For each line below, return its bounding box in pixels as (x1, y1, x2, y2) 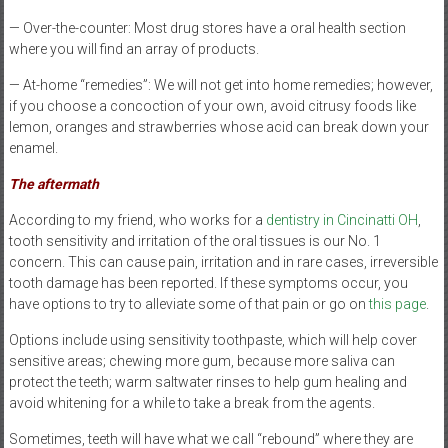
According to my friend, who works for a (8, 211, 266, 228)
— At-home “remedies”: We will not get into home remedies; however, (8, 76, 433, 93)
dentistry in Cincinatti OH (265, 211, 418, 228)
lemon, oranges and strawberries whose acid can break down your (8, 118, 429, 135)
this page (368, 295, 426, 312)
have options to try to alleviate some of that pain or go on (8, 295, 369, 312)
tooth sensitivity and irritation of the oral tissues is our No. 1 (8, 232, 381, 249)
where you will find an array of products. (8, 40, 259, 57)
